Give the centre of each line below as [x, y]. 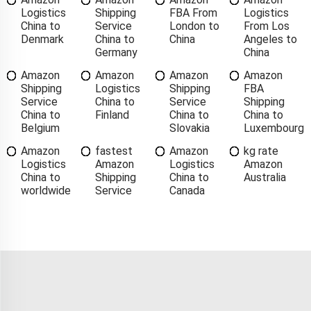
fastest [114, 151]
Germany [116, 52]
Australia [265, 177]
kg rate [261, 151]
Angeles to [270, 39]
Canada [187, 190]
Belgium [40, 128]
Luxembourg [274, 128]
